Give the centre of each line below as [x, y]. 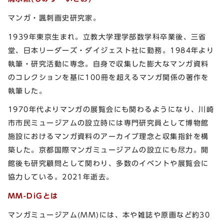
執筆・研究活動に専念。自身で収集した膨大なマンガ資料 [108, 63]
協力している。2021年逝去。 [61, 177]
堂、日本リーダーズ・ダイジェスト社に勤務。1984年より [111, 50]
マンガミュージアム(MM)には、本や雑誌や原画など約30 [109, 214]
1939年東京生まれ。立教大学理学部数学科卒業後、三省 [107, 36]
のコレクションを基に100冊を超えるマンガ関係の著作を [108, 77]
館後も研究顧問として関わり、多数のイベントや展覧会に [108, 163]
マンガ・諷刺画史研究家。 [54, 17]
